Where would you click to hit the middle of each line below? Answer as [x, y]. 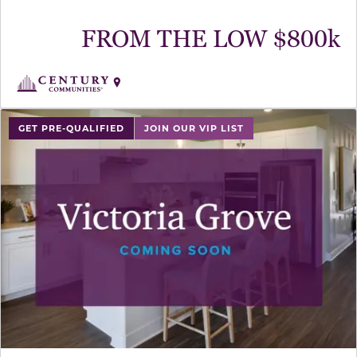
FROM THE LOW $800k [211, 39]
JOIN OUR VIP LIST [194, 128]
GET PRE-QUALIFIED [71, 128]
